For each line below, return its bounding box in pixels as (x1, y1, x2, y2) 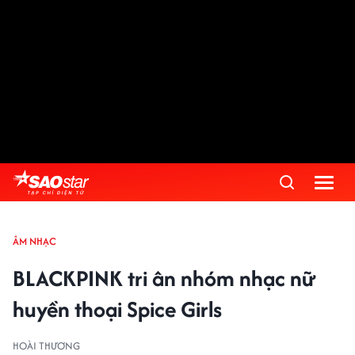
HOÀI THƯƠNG (13, 338, 80, 353)
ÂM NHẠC (13, 234, 56, 249)
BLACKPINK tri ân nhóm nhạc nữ (13, 262, 316, 294)
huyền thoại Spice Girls (13, 293, 222, 325)
